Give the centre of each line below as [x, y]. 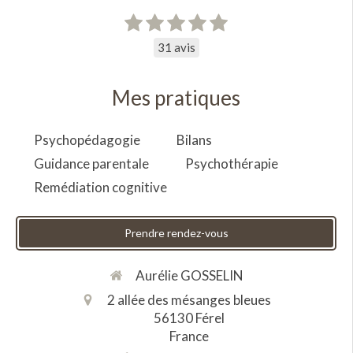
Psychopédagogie [87, 140]
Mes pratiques [176, 98]
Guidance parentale [91, 164]
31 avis [176, 48]
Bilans [194, 140]
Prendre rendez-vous [176, 233]
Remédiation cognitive [100, 188]
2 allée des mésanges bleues [189, 299]
